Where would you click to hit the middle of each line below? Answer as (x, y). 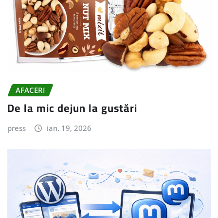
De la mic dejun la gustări (72, 108)
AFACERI (30, 90)
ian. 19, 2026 (69, 128)
